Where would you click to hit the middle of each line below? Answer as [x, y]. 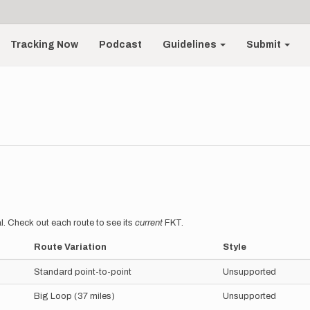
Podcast [121, 45]
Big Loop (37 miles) [74, 296]
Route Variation [70, 247]
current [149, 223]
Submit [265, 45]
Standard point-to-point [83, 272]
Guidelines [191, 45]
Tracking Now [45, 45]
